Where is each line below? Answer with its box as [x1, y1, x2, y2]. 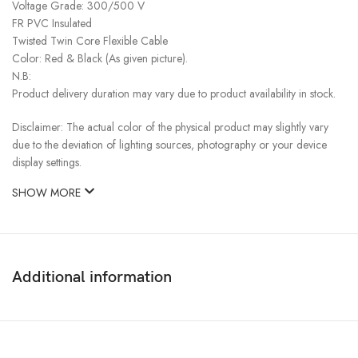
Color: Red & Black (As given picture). [12, 50, 188, 66]
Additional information [12, 267, 172, 287]
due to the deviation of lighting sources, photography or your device [12, 136, 327, 153]
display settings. [12, 153, 82, 170]
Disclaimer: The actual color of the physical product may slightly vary [12, 118, 328, 135]
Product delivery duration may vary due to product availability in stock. [12, 85, 336, 101]
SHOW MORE [12, 184, 84, 201]
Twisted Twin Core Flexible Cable [12, 32, 168, 49]
